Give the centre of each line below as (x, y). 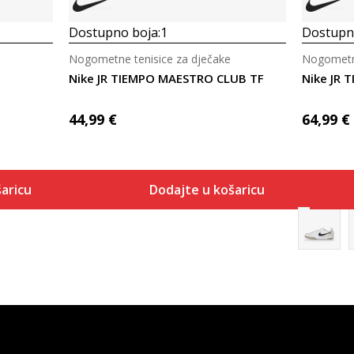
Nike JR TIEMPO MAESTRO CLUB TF (166, 78)
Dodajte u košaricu (207, 190)
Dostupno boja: (114, 32)
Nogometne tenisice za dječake (149, 59)
